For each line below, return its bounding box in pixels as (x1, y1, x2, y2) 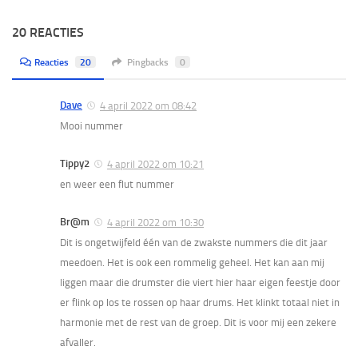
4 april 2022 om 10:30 (107, 216, 204, 229)
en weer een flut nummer (60, 177, 174, 190)
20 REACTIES (12, 25, 84, 41)
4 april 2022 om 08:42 (100, 99, 197, 112)
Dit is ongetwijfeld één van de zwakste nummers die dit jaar (60, 236, 328, 249)
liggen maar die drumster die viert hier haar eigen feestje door (60, 276, 340, 288)
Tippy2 (60, 157, 89, 169)
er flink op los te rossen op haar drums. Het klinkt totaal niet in (60, 296, 340, 308)
